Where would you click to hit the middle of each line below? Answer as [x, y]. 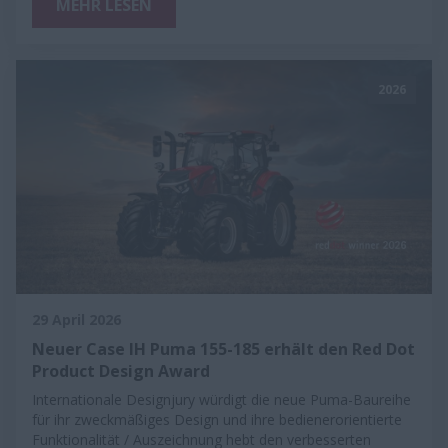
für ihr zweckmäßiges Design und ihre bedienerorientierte [217, 419]
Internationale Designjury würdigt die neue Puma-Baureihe [221, 399]
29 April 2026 [76, 319]
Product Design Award [121, 370]
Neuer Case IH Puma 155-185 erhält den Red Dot [223, 348]
